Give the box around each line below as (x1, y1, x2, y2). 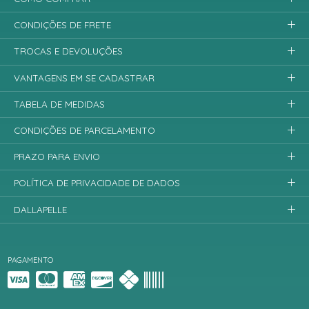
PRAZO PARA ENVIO (14, 151, 101, 163)
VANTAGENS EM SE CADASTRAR (14, 72, 155, 83)
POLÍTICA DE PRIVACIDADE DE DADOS (14, 177, 181, 189)
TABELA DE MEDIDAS (14, 98, 106, 110)
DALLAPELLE (14, 203, 68, 215)
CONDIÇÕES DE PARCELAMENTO (14, 124, 156, 136)
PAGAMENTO (8, 255, 54, 265)
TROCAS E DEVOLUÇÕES (14, 46, 123, 57)
